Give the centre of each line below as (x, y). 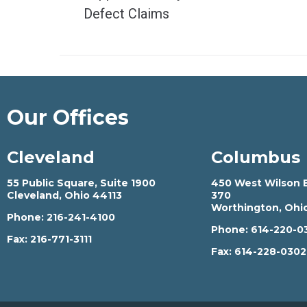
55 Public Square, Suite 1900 (81, 183)
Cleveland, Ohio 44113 (64, 195)
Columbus (256, 157)
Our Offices (68, 118)
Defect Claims (126, 14)
